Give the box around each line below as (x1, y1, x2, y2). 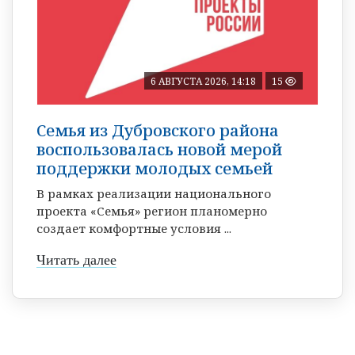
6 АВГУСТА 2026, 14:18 (151, 74, 256, 88)
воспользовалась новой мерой (36, 138, 282, 160)
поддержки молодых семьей (36, 157, 273, 179)
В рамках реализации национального (36, 185, 271, 201)
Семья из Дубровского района (36, 119, 279, 141)
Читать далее (36, 251, 116, 268)
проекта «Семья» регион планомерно (36, 202, 267, 219)
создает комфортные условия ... (36, 219, 231, 236)
